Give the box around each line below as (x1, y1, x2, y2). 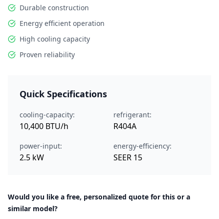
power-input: (20, 141, 62, 151)
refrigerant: (113, 110, 152, 119)
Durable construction (20, 3, 89, 12)
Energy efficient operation (20, 19, 105, 28)
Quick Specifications (20, 88, 107, 100)
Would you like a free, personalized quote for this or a (8, 192, 190, 201)
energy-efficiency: (113, 141, 172, 151)
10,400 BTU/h (20, 121, 68, 131)
